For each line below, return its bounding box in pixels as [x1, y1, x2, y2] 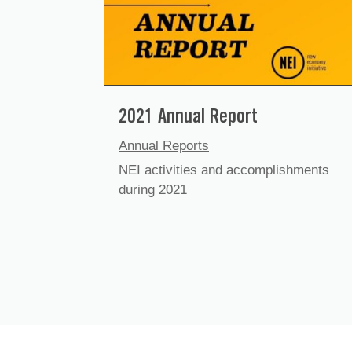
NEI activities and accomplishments [119, 163, 329, 178]
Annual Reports [119, 138, 209, 154]
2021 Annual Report [119, 108, 258, 129]
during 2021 [119, 182, 187, 198]
